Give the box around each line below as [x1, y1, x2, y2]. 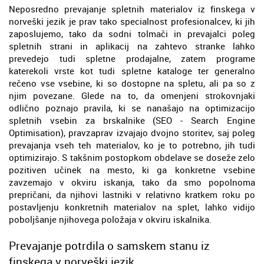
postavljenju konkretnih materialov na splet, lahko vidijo [9, 200, 255, 213]
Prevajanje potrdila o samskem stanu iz [9, 237, 210, 253]
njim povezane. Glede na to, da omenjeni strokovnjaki [9, 89, 255, 101]
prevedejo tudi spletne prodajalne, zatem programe [9, 52, 255, 64]
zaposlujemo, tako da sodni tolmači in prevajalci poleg [9, 27, 255, 39]
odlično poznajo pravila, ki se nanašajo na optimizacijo [9, 101, 255, 114]
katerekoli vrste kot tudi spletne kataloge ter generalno [9, 64, 255, 77]
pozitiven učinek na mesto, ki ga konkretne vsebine [9, 163, 255, 176]
